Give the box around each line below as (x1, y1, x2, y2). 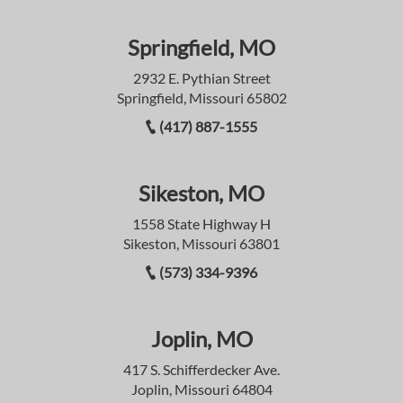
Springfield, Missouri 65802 (116, 88, 287, 106)
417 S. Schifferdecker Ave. (123, 360, 280, 378)
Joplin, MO (150, 325, 253, 352)
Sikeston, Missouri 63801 (123, 234, 280, 252)
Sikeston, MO (139, 179, 264, 206)
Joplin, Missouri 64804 (130, 380, 273, 398)
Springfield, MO (128, 33, 275, 60)
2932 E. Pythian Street (132, 68, 271, 86)
